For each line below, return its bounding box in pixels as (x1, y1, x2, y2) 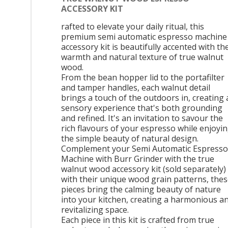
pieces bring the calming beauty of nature (61, 184, 221, 195)
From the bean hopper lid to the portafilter (61, 72, 224, 83)
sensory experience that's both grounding (61, 102, 222, 114)
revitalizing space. (61, 204, 129, 216)
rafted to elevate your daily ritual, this (61, 21, 204, 33)
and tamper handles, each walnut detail (61, 82, 210, 94)
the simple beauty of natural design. (61, 133, 198, 145)
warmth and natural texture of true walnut (61, 51, 223, 63)
